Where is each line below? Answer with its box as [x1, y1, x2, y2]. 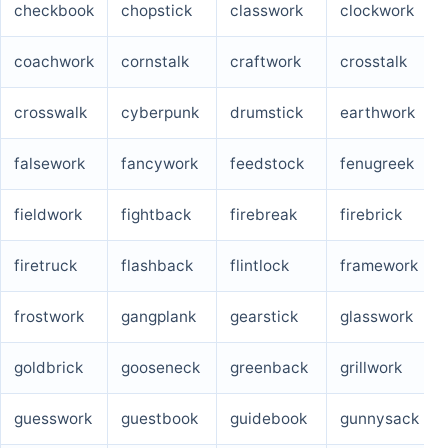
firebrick [340, 205, 402, 225]
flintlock [230, 256, 289, 276]
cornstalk [121, 52, 189, 72]
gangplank [121, 307, 196, 327]
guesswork [14, 409, 92, 429]
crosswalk [14, 103, 87, 123]
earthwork [340, 103, 415, 123]
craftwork [230, 52, 301, 72]
